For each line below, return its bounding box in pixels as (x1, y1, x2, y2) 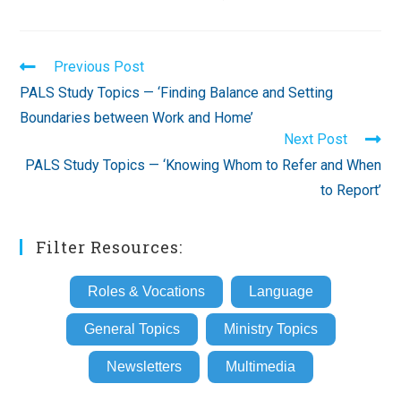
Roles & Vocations (88, 283, 205, 299)
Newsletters (106, 358, 182, 374)
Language (249, 283, 313, 299)
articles (19, 90, 69, 108)
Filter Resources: (36, 235, 183, 258)
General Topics (83, 320, 180, 337)
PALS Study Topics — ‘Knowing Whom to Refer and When (24, 156, 381, 174)
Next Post (283, 130, 347, 148)
